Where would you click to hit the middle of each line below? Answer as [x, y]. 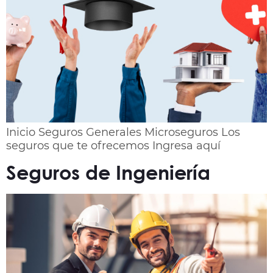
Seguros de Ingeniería [108, 172]
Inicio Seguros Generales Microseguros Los [123, 132]
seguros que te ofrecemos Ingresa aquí [113, 145]
